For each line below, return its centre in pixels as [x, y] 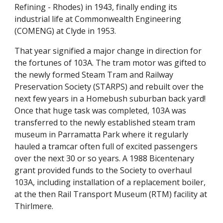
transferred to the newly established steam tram [105, 122]
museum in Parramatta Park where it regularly [102, 134]
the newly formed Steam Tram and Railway [94, 75]
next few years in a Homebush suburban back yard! [110, 99]
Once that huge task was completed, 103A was [101, 111]
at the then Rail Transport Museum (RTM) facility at [111, 194]
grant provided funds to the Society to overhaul [103, 170]
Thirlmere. [35, 206]
